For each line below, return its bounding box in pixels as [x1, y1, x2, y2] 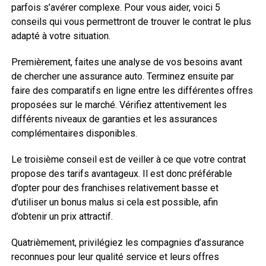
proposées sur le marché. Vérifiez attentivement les [11, 99, 227, 110]
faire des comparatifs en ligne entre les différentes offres [11, 85, 253, 96]
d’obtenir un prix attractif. [11, 211, 113, 222]
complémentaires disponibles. [11, 128, 137, 139]
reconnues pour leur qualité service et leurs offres [11, 251, 219, 262]
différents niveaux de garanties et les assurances [11, 113, 217, 125]
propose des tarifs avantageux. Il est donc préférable [11, 168, 232, 179]
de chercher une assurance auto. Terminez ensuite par [11, 71, 234, 82]
